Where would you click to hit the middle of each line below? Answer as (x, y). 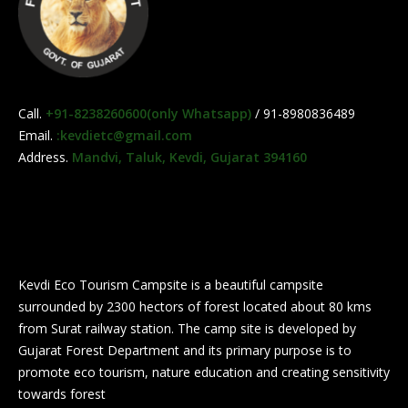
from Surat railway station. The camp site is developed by (187, 329)
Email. (37, 136)
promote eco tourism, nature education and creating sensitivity (204, 372)
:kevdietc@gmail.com (124, 136)
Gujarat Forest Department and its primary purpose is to (185, 351)
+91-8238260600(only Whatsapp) (148, 114)
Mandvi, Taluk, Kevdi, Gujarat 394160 (189, 158)
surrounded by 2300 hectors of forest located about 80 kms (195, 307)
